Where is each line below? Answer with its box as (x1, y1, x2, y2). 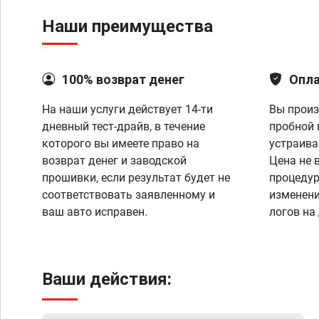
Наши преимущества (42, 16, 213, 36)
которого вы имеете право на (42, 137, 199, 150)
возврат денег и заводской (42, 154, 187, 167)
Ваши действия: (42, 269, 172, 289)
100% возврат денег (62, 72, 184, 87)
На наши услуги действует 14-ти (42, 103, 213, 116)
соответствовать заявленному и (42, 188, 215, 202)
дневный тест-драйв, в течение (42, 120, 205, 133)
